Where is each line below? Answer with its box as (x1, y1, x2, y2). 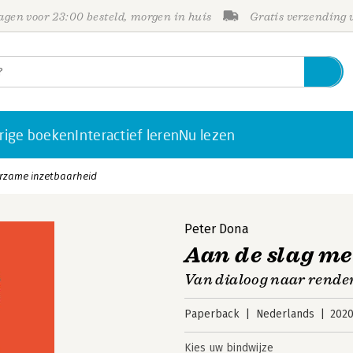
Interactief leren (75, 126, 180, 143)
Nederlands (255, 307, 314, 321)
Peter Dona (184, 221, 249, 236)
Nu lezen (179, 126, 236, 143)
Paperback (184, 307, 240, 321)
